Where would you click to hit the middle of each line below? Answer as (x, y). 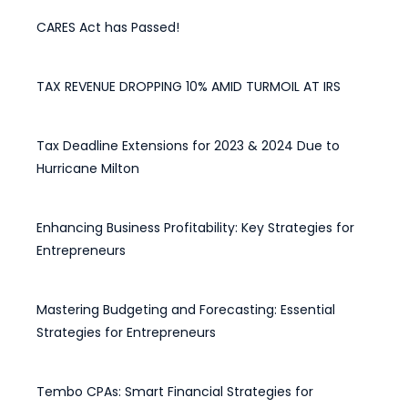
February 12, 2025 (87, 274)
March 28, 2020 (81, 51)
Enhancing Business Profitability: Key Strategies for (195, 228)
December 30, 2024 (95, 356)
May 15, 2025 (73, 110)
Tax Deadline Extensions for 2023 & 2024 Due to (188, 146)
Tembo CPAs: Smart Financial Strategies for (175, 392)
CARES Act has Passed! (108, 27)
